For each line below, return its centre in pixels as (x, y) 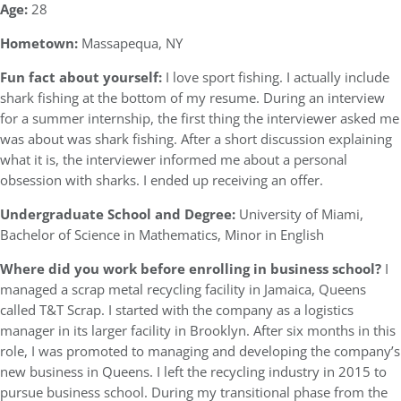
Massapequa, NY (132, 43)
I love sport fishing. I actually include (277, 77)
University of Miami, (301, 214)
